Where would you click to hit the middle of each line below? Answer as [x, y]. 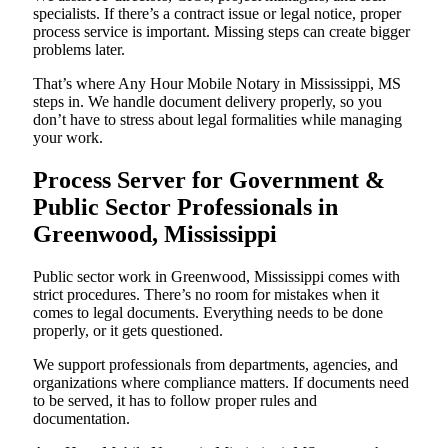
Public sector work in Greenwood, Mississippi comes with [216, 277]
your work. [68, 138]
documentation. [81, 419]
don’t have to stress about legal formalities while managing [217, 120]
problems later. [79, 50]
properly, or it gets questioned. [128, 331]
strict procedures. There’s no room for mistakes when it [206, 295]
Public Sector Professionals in [185, 207]
